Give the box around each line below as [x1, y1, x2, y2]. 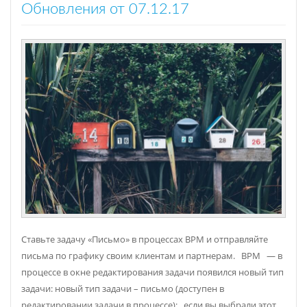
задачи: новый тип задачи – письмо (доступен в [21, 283, 224, 295]
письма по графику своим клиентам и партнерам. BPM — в [21, 250, 282, 262]
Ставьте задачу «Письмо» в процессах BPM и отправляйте [21, 234, 268, 246]
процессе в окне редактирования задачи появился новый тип [21, 267, 284, 279]
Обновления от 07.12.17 [21, 1, 189, 17]
